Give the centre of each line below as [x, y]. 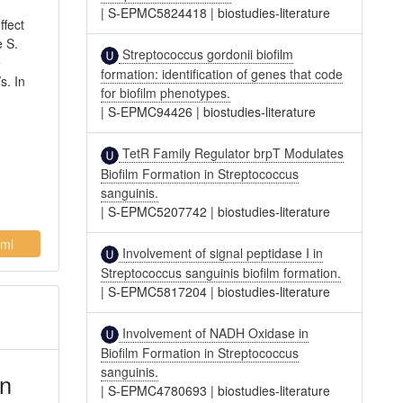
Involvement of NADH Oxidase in [214, 332]
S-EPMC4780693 [158, 391]
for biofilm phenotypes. [166, 93]
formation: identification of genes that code [222, 74]
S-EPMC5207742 [158, 211]
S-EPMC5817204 [158, 291]
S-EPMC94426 [151, 112]
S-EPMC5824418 [158, 12]
